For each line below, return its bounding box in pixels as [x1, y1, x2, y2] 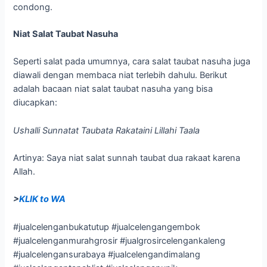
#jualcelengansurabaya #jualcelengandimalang [13, 249, 201, 260]
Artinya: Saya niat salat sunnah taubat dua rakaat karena [13, 152, 241, 163]
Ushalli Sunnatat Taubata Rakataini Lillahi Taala [13, 125, 200, 136]
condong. [13, 1, 53, 13]
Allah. [13, 166, 36, 177]
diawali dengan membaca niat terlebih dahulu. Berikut [13, 70, 228, 81]
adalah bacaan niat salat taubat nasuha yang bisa [13, 83, 213, 95]
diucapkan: [13, 97, 58, 108]
